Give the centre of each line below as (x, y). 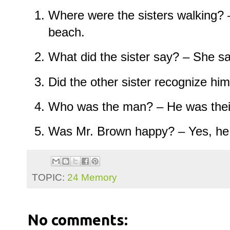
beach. (66, 32)
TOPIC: (50, 177)
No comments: (78, 220)
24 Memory (92, 177)
